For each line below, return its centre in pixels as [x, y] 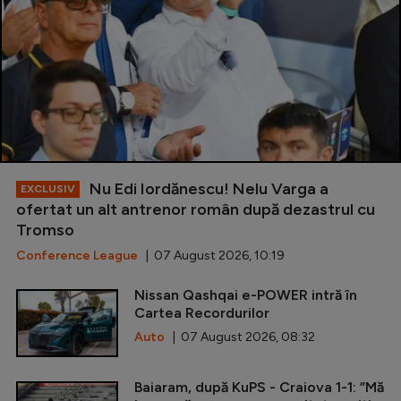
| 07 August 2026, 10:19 [211, 256]
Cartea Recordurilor [202, 313]
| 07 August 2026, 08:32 [240, 337]
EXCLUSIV [48, 189]
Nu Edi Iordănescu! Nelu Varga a [207, 189]
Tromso [45, 230]
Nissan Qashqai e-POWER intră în [246, 295]
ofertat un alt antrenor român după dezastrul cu [196, 210]
